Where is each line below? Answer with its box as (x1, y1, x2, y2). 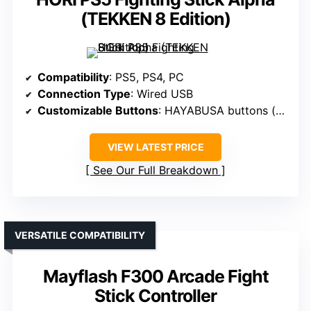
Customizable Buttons (37, 103, 158, 118)
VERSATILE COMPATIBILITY (15, 229, 145, 242)
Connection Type (37, 87, 131, 101)
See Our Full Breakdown (93, 163, 218, 178)
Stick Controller (94, 285, 217, 307)
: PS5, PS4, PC (109, 70, 184, 85)
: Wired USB (131, 87, 193, 101)
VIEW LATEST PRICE (107, 141, 204, 153)
